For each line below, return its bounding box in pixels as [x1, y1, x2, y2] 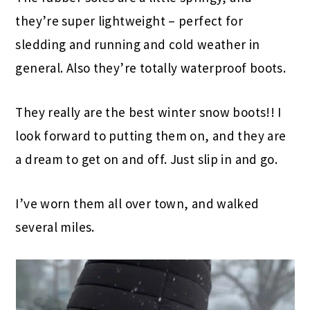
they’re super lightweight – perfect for [15, 12, 244, 30]
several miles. [15, 219, 98, 236]
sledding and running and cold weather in [15, 36, 260, 53]
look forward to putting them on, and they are [15, 127, 286, 145]
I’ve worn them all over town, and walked [15, 195, 259, 212]
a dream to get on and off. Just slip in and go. [15, 151, 278, 168]
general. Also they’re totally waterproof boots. [15, 60, 286, 77]
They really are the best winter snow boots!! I [15, 104, 282, 121]
